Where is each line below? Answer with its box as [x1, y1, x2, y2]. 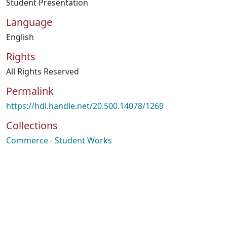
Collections [6, 119, 58, 132]
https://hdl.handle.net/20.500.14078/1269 [6, 100, 164, 111]
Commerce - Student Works [6, 135, 112, 146]
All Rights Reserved [6, 66, 79, 77]
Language [6, 15, 52, 29]
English [6, 31, 34, 43]
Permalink [6, 84, 54, 98]
